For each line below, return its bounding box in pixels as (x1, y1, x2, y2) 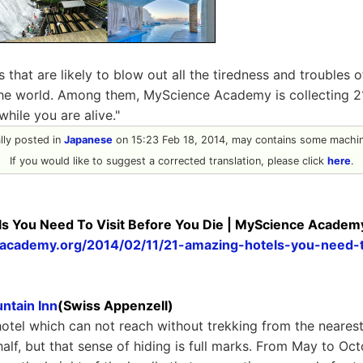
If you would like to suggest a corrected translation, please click (9, 155, 327, 167)
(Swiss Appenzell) (58, 297, 173, 314)
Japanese (63, 134, 113, 146)
